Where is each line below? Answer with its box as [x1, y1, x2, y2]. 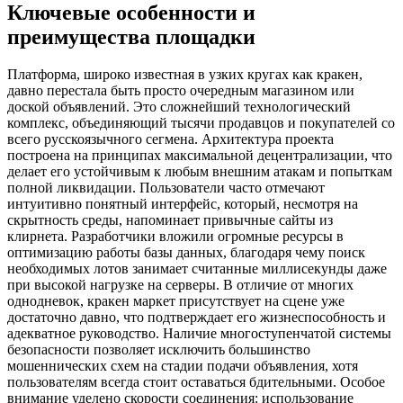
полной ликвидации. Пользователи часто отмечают [7, 180, 325, 196]
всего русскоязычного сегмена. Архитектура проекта [7, 131, 334, 148]
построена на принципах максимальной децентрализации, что [7, 148, 392, 164]
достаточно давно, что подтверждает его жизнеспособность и [7, 309, 386, 326]
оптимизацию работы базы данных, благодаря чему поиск [7, 245, 365, 261]
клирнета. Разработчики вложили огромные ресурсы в [7, 228, 344, 245]
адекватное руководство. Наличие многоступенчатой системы [7, 326, 391, 342]
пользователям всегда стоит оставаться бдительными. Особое [7, 374, 385, 390]
